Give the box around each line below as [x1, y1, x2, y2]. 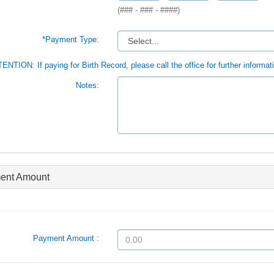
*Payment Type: [42, 35, 99, 44]
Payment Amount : [32, 234, 99, 243]
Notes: [75, 81, 99, 90]
